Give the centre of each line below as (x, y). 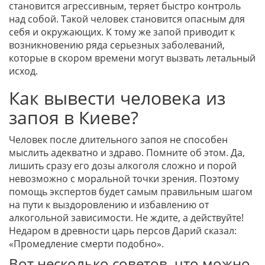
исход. (23, 71)
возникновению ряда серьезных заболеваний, (117, 45)
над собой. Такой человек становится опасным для (127, 19)
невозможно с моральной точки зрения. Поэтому (124, 179)
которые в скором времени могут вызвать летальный (132, 58)
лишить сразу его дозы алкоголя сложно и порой (123, 166)
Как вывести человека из (117, 98)
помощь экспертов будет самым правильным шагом (131, 192)
